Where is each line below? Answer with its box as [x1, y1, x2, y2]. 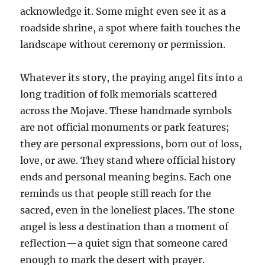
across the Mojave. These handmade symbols [20, 105, 232, 117]
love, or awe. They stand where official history [20, 154, 236, 167]
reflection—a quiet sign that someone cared [20, 237, 228, 250]
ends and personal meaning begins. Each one [20, 171, 232, 183]
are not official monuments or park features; [20, 121, 230, 134]
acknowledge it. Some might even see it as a [20, 5, 227, 18]
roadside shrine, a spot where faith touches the [20, 22, 241, 34]
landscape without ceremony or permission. [20, 38, 226, 51]
